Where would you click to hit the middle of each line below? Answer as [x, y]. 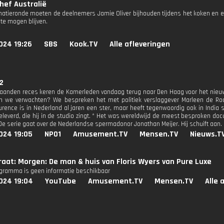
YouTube [60, 181]
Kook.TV [83, 44]
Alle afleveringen [140, 44]
